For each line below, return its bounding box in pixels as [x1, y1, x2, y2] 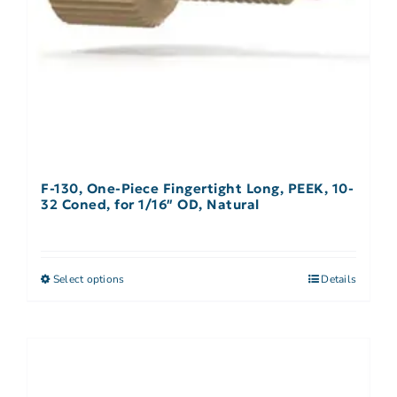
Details [321, 271, 356, 286]
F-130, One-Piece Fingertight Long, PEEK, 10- [41, 179, 354, 197]
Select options [53, 271, 125, 286]
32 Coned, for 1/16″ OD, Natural [41, 195, 260, 213]
